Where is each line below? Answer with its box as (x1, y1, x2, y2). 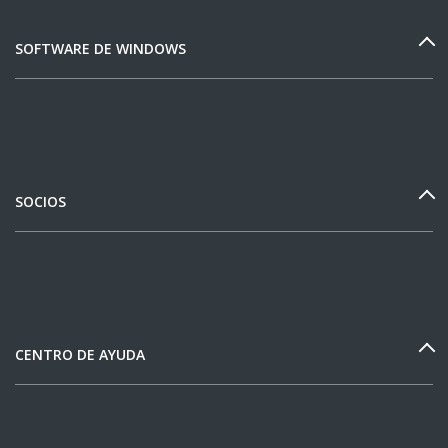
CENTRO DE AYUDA (15, 345, 145, 365)
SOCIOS (15, 192, 66, 212)
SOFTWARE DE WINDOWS (15, 39, 186, 59)
